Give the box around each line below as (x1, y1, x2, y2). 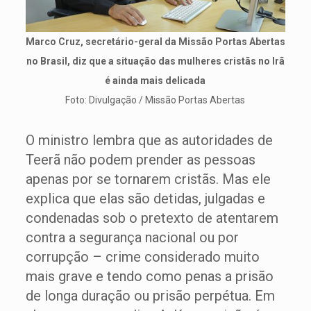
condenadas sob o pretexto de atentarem (25, 210, 278, 226)
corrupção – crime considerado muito (25, 249, 260, 265)
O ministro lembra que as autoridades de (25, 132, 273, 149)
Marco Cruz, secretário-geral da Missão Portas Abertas (25, 36, 285, 47)
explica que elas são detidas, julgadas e (25, 190, 265, 207)
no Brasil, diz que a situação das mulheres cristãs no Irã (26, 56, 285, 67)
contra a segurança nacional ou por (25, 229, 239, 246)
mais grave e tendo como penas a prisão (25, 268, 274, 285)
